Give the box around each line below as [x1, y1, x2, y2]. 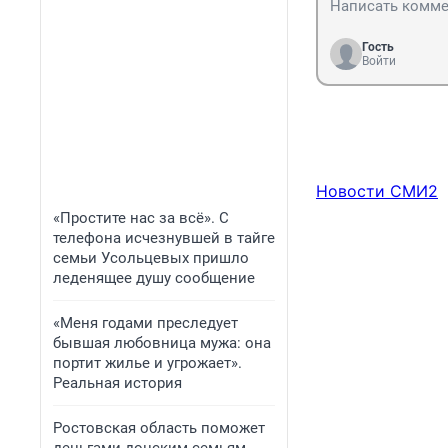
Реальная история [53, 374, 182, 392]
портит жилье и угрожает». [53, 354, 242, 372]
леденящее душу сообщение [53, 269, 255, 287]
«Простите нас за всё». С [53, 209, 229, 227]
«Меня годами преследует [53, 314, 238, 332]
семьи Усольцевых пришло [53, 249, 249, 267]
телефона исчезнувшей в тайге [53, 229, 275, 247]
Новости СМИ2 [316, 181, 438, 202]
